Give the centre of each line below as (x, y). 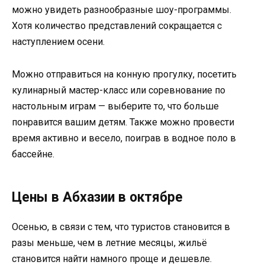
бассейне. (33, 154)
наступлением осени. (58, 42)
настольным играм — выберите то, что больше (115, 106)
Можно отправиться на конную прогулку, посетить (124, 74)
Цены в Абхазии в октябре (97, 197)
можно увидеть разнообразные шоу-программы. (122, 10)
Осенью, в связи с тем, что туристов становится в (121, 227)
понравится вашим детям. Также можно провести (123, 122)
